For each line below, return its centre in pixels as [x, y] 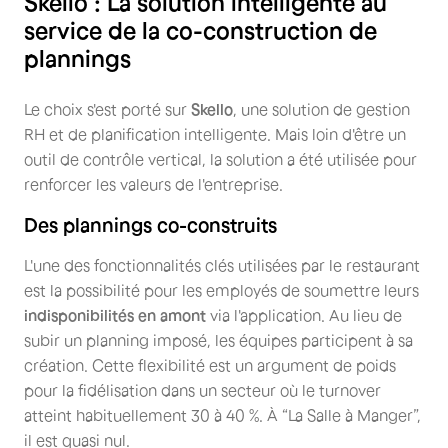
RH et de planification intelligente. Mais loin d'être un [215, 133]
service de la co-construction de [200, 30]
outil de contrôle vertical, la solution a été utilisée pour [220, 158]
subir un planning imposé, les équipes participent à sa [218, 339]
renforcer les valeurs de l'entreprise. [153, 183]
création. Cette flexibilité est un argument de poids [210, 364]
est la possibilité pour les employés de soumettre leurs [221, 289]
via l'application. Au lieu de [304, 314]
